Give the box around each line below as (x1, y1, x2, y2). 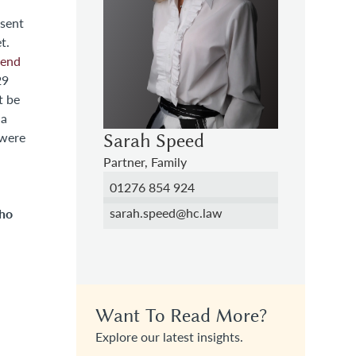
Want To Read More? (95, 304, 267, 327)
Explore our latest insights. (95, 327, 243, 345)
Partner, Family (103, 153, 187, 170)
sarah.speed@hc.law (110, 203, 222, 221)
